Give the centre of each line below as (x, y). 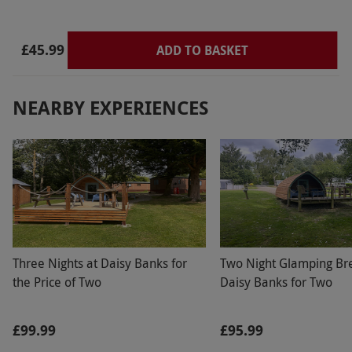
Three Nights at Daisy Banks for (100, 264)
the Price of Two (57, 282)
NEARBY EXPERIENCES (111, 107)
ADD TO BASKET (202, 50)
